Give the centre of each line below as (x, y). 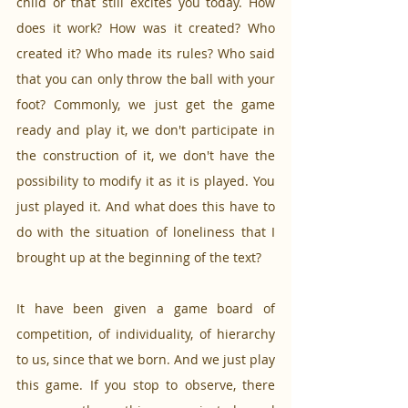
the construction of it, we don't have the (146, 156)
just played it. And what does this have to (146, 207)
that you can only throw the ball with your (146, 79)
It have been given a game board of (146, 309)
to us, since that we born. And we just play (146, 360)
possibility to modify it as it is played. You (146, 181)
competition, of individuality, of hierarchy (146, 334)
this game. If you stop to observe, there (146, 385)
